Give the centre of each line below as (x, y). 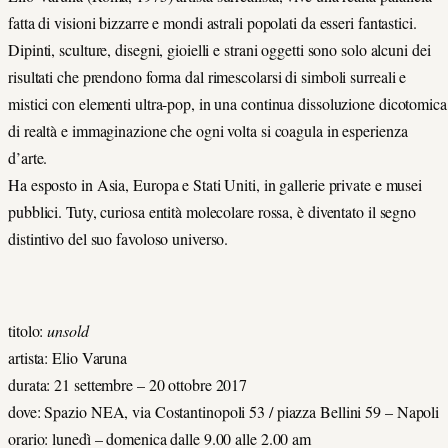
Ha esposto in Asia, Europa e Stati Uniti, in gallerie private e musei (215, 184)
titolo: (28, 330)
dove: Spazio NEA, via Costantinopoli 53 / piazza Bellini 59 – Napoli (224, 411)
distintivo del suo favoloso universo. (118, 238)
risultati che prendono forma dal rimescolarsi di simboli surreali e (207, 76)
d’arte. (28, 157)
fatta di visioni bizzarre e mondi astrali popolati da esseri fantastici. (212, 22)
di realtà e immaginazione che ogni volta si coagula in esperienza (208, 130)
